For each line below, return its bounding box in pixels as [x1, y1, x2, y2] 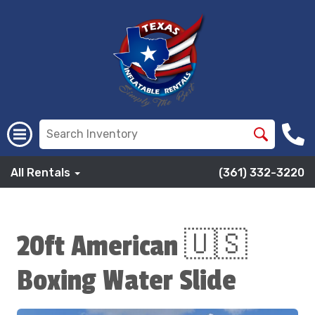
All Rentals [11, 166, 73, 179]
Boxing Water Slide [17, 264, 236, 298]
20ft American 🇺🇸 [17, 229, 247, 264]
